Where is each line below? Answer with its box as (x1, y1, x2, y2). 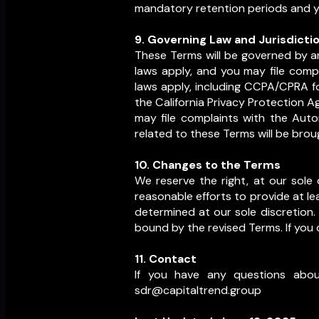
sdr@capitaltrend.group (135, 283, 261, 298)
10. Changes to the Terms (135, 157, 281, 173)
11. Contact (135, 251, 197, 267)
